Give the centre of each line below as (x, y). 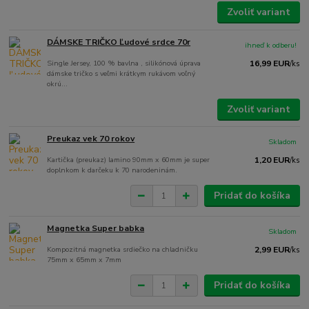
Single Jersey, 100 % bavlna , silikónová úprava (124, 63)
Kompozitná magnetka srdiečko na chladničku (123, 250)
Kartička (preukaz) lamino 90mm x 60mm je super (129, 160)
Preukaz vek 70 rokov (91, 139)
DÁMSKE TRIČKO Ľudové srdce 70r (119, 42)
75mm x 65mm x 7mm (84, 260)
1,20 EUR (272, 160)
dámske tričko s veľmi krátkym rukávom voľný (121, 73)
